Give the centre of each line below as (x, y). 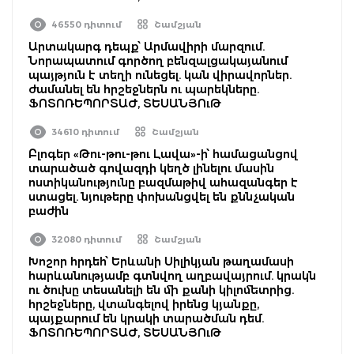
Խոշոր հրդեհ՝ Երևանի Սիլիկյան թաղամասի (161, 261)
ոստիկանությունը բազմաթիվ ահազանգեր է (163, 182)
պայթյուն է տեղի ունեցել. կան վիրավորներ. (160, 75)
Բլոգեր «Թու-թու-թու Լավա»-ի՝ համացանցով (163, 154)
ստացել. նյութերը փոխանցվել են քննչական (162, 196)
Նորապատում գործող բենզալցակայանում (158, 60)
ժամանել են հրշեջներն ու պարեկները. (144, 89)
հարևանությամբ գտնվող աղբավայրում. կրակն (172, 275)
